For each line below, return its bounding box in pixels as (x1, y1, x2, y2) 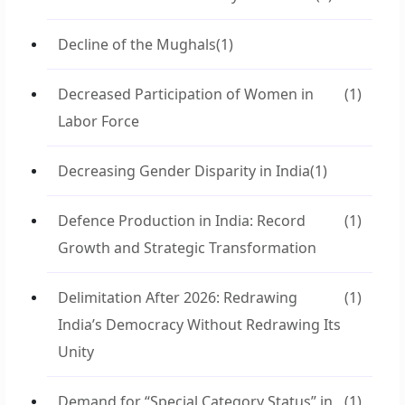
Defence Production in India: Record (58, 211, 306, 231)
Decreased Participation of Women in (58, 84, 314, 104)
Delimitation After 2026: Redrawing (58, 287, 297, 307)
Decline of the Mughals (58, 34, 216, 54)
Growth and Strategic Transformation (58, 238, 316, 258)
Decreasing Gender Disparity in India (58, 161, 310, 181)
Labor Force (58, 111, 139, 131)
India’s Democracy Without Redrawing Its (58, 315, 341, 334)
